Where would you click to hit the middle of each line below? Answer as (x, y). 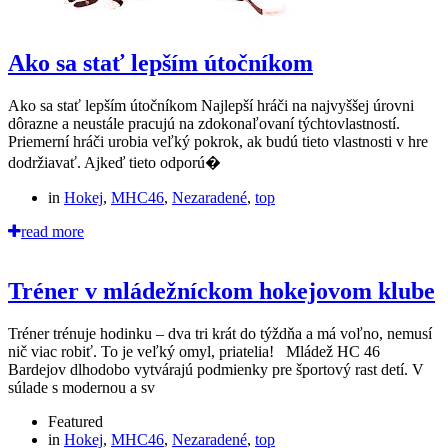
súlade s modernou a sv (81, 388)
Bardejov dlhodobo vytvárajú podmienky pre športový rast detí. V (216, 370)
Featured (75, 422)
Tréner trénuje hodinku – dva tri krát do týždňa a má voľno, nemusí (220, 334)
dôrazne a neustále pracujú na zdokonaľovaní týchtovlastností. (204, 123)
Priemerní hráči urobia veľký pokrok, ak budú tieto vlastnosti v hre (218, 141)
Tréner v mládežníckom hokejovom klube (221, 291)
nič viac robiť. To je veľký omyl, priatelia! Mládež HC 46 (194, 352)
